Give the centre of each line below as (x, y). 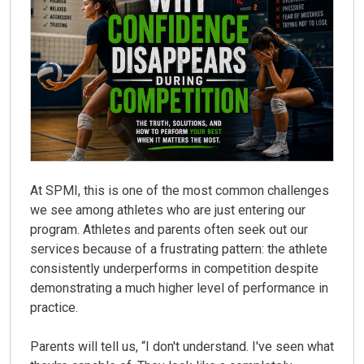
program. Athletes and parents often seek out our (169, 229)
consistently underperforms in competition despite (174, 268)
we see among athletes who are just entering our (168, 210)
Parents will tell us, (86, 346)
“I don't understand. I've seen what (238, 346)
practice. (54, 307)
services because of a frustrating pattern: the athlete (179, 249)
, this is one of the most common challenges (204, 190)
